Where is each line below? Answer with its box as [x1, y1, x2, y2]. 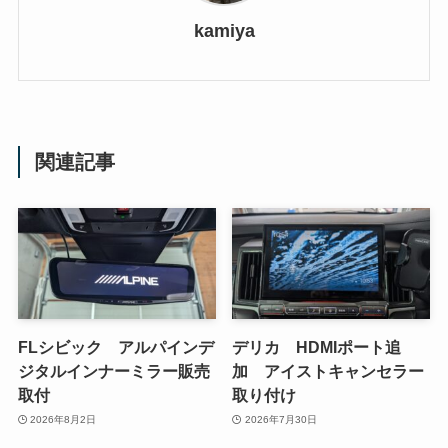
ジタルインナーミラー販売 [17, 362, 210, 381]
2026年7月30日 [244, 413, 317, 425]
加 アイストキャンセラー [232, 362, 425, 381]
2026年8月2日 [30, 413, 97, 425]
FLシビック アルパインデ [17, 338, 214, 357]
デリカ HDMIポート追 [232, 338, 402, 357]
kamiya [193, 20, 255, 41]
